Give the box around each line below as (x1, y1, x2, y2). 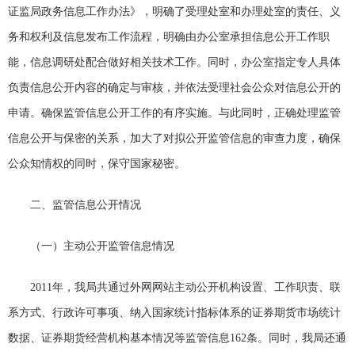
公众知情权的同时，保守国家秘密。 (7, 158, 185, 170)
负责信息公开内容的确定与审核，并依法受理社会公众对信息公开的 (7, 82, 341, 94)
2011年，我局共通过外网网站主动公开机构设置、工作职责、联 (29, 281, 341, 294)
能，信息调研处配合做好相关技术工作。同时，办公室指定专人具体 (7, 56, 341, 69)
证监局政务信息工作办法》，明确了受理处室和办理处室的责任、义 (7, 6, 341, 18)
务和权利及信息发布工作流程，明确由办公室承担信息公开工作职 (7, 31, 330, 44)
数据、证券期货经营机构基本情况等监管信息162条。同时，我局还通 (7, 332, 346, 345)
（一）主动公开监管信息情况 (29, 240, 174, 253)
